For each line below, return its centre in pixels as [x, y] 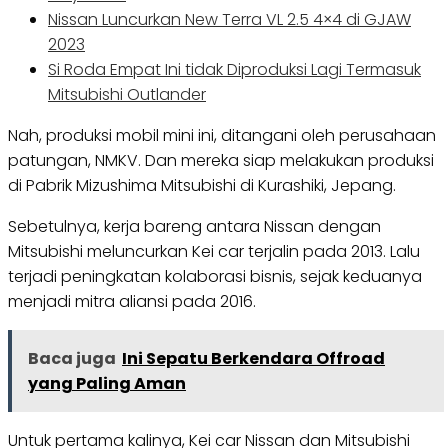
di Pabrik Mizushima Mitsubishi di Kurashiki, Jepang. [202, 186]
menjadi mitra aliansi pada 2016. [132, 302]
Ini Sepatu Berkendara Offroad [253, 359]
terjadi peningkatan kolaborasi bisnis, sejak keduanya [215, 277]
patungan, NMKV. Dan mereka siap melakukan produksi [221, 161]
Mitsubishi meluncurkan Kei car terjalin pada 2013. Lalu [214, 252]
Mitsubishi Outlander [127, 95]
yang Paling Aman [107, 384]
